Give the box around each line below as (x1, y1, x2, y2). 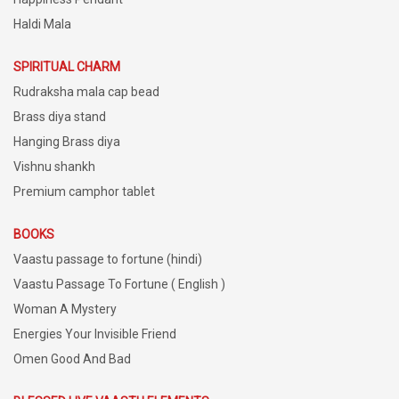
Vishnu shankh (13, 159, 95, 174)
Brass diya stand (13, 109, 106, 124)
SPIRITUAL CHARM (13, 59, 120, 74)
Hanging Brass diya (13, 134, 120, 149)
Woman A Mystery (13, 301, 117, 316)
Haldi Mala (13, 16, 71, 31)
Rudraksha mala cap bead (13, 84, 159, 99)
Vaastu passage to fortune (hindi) (13, 251, 202, 266)
